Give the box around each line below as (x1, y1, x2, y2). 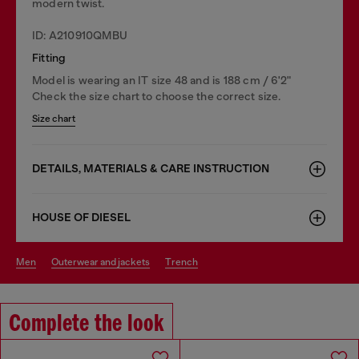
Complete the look (9, 311, 164, 337)
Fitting (32, 50, 67, 64)
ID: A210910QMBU (32, 28, 127, 42)
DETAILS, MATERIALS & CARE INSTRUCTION (32, 161, 269, 175)
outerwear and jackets (58, 256, 150, 268)
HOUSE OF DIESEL (32, 210, 131, 224)
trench (171, 256, 198, 268)
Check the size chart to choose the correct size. (32, 89, 281, 103)
